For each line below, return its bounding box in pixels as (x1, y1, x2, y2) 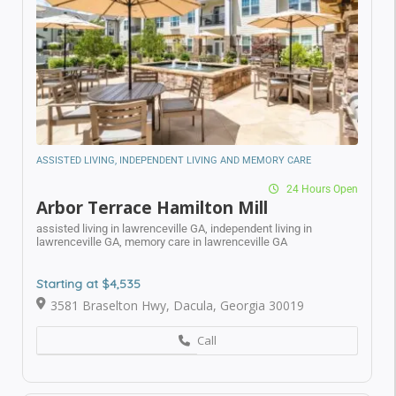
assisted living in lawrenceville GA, (36, 206, 210, 220)
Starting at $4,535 (36, 260, 141, 277)
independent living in (210, 206, 312, 220)
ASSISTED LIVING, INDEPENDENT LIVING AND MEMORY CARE (36, 139, 311, 151)
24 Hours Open (272, 167, 346, 180)
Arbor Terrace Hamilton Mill (36, 180, 268, 204)
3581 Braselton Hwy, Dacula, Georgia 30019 (50, 281, 304, 299)
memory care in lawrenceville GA (125, 219, 287, 233)
